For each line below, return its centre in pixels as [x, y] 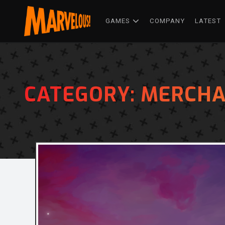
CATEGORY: [82, 94]
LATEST [208, 21]
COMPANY [167, 21]
